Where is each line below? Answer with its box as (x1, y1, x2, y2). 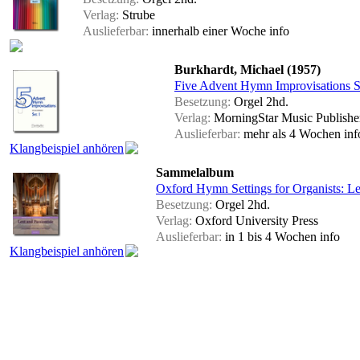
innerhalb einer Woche (149, 24, 269, 39)
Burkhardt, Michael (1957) (174, 63, 321, 77)
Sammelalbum (156, 166, 234, 180)
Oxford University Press (192, 214, 318, 228)
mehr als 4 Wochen (240, 127, 344, 141)
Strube (119, 8, 155, 22)
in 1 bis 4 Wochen (222, 230, 320, 244)
